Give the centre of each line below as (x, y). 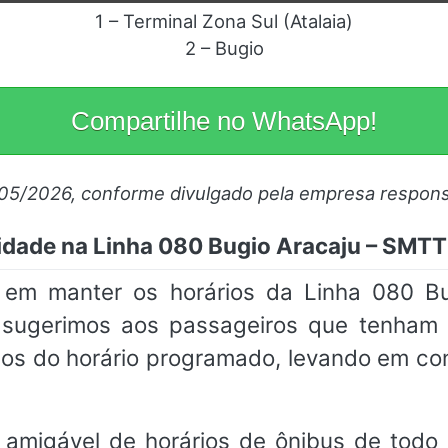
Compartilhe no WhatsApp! (224, 121)
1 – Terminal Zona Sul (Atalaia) (224, 21)
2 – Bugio (224, 48)
